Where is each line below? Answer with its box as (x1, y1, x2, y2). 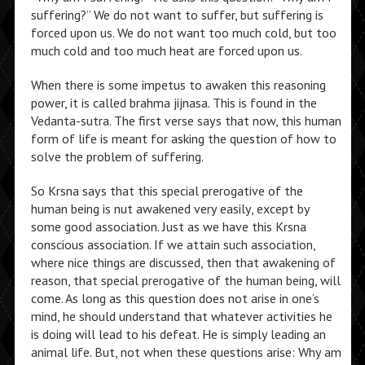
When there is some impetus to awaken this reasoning (30, 77, 326, 93)
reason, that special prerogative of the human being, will (30, 272, 341, 288)
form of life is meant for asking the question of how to (30, 130, 336, 147)
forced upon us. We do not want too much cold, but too (30, 24, 336, 41)
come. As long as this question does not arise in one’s (30, 290, 319, 306)
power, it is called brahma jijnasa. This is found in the (30, 95, 317, 111)
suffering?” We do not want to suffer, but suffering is (30, 7, 323, 23)
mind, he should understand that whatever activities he (30, 308, 332, 324)
